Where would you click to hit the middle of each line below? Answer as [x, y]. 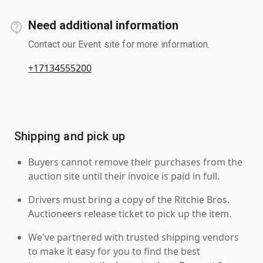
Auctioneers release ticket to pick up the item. [130, 213]
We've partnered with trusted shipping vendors [134, 237]
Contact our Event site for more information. [119, 44]
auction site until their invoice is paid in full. [124, 176]
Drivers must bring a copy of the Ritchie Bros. [129, 199]
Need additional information [103, 25]
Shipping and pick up [70, 136]
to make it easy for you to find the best [114, 251]
